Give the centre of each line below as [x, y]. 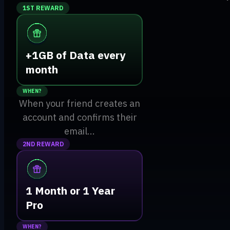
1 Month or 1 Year [70, 191]
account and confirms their [80, 117]
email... [80, 131]
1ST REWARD [43, 8]
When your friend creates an [80, 103]
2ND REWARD [43, 144]
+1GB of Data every [75, 55]
